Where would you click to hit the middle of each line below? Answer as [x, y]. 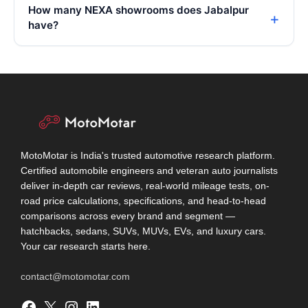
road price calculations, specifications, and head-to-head [143, 201]
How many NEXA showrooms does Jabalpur [139, 10]
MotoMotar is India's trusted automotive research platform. [148, 156]
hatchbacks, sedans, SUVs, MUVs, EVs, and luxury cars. [143, 232]
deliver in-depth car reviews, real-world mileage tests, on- [145, 186]
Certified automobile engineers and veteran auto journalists [149, 171]
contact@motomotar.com [75, 277]
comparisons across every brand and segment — [128, 217]
